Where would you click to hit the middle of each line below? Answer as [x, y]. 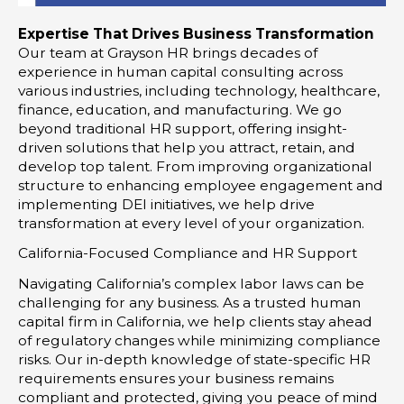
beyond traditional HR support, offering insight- [183, 128]
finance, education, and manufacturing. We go [180, 109]
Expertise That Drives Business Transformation [196, 33]
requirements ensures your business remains [176, 378]
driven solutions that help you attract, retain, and [187, 147]
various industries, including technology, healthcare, [199, 90]
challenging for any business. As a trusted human [189, 302]
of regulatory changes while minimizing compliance [199, 340]
